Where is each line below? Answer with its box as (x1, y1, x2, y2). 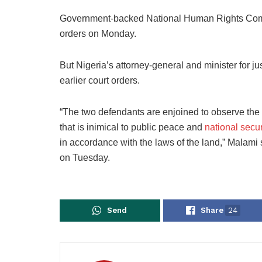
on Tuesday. (60, 152, 110, 163)
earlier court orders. (60, 75, 140, 85)
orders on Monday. (60, 28, 136, 39)
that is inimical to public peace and (60, 122, 205, 132)
